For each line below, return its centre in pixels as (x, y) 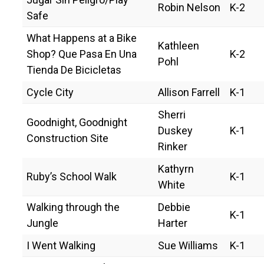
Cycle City (50, 92)
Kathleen (179, 45)
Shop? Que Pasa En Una (82, 54)
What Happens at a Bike (82, 38)
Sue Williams (188, 245)
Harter (173, 223)
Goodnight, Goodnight (77, 122)
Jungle (42, 223)
